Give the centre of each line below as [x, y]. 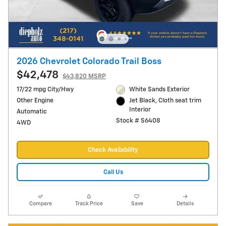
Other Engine [35, 100]
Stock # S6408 [138, 121]
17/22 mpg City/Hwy [45, 89]
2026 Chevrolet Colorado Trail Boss [89, 61]
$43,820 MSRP [84, 76]
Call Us [113, 172]
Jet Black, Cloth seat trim [165, 101]
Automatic [32, 111]
